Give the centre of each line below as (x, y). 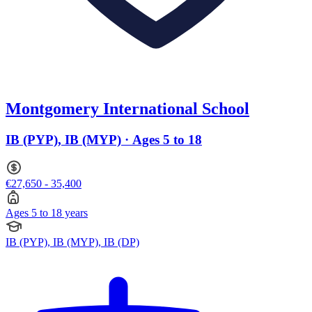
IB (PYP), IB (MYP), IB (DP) (72, 242)
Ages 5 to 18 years (47, 213)
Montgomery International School (127, 108)
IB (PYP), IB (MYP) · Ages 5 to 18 (104, 139)
